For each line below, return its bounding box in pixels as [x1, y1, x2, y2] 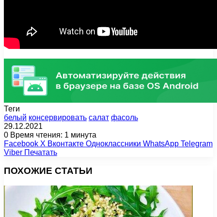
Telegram [181, 139, 213, 148]
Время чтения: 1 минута [8, 130, 96, 139]
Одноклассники [86, 139, 141, 148]
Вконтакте [47, 139, 84, 148]
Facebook [4, 139, 38, 148]
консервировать [29, 113, 87, 122]
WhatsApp [143, 139, 179, 148]
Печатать [24, 148, 57, 156]
